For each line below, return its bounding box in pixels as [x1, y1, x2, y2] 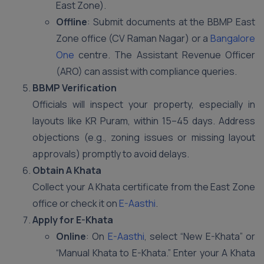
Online [56, 230, 86, 243]
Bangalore [208, 32, 256, 45]
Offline [56, 15, 87, 28]
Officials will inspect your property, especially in [32, 98, 255, 111]
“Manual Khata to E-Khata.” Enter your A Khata [56, 246, 255, 259]
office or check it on [32, 197, 117, 210]
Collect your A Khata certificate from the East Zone [32, 180, 255, 193]
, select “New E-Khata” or [144, 230, 256, 243]
